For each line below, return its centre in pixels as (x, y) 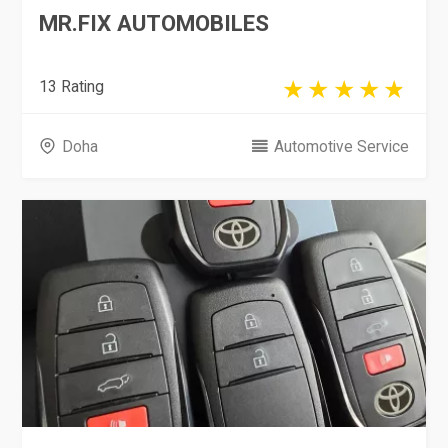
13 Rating (72, 86)
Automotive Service (341, 146)
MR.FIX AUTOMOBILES (154, 22)
